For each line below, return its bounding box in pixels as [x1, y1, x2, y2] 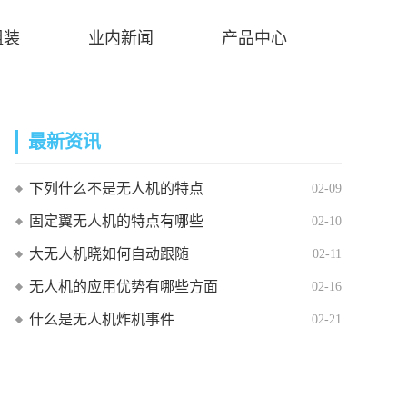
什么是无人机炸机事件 [29, 312, 174, 327]
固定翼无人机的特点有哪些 [29, 213, 203, 229]
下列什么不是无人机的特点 [29, 181, 203, 196]
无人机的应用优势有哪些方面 [29, 279, 218, 294]
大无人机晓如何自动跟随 [29, 246, 189, 262]
